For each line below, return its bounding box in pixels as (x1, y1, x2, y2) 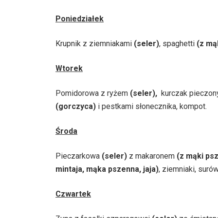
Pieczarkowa (55, 151, 102, 161)
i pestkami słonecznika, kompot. (96, 101, 207, 111)
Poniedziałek (55, 14, 104, 23)
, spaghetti (159, 38, 197, 48)
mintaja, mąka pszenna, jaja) (55, 164, 159, 174)
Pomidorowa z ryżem (55, 88, 130, 98)
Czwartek (55, 189, 91, 199)
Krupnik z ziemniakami (55, 38, 134, 48)
